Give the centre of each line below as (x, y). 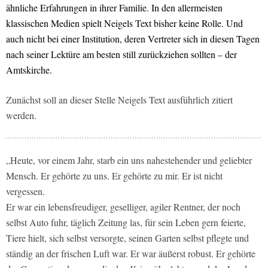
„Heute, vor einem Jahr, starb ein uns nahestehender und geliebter (129, 160)
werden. (21, 115)
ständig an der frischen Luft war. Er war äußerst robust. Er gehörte (131, 254)
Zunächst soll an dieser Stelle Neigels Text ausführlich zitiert (119, 100)
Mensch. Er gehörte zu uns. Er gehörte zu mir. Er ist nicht (114, 176)
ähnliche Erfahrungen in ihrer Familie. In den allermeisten (114, 8)
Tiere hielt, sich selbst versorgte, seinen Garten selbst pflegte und (127, 238)
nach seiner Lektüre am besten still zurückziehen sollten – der (121, 54)
